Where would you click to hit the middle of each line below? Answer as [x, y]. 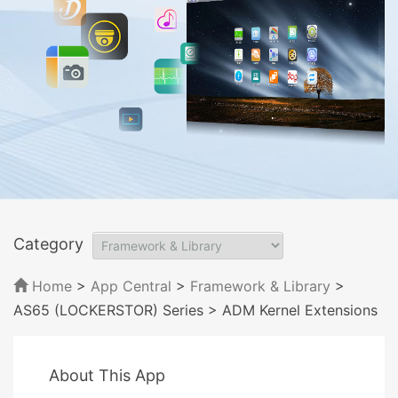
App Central [131, 286]
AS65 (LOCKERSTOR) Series [108, 310]
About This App [107, 375]
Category [48, 243]
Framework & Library [263, 286]
